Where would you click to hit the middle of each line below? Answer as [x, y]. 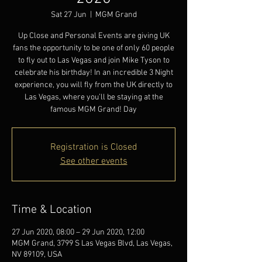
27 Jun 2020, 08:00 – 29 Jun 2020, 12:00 [78, 232]
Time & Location [52, 210]
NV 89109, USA [37, 255]
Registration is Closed [94, 147]
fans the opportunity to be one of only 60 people [94, 48]
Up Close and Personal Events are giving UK [94, 36]
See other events [94, 161]
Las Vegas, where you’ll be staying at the [94, 97]
